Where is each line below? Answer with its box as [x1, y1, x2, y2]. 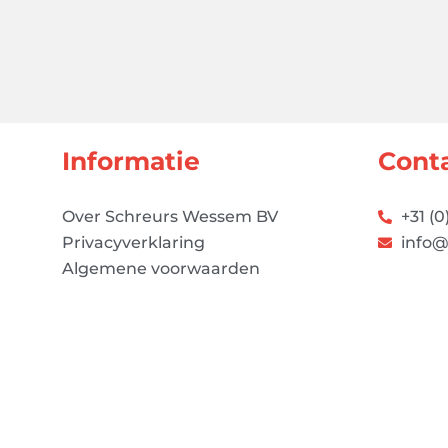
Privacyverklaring [62, 233, 206, 252]
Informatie [62, 145, 201, 176]
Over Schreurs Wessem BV [62, 207, 279, 226]
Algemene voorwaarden [62, 259, 261, 278]
